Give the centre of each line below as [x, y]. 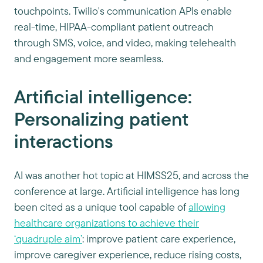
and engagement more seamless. [89, 58]
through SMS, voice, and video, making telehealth [125, 43]
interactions [64, 141]
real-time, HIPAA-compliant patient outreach [114, 27]
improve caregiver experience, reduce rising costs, [128, 254]
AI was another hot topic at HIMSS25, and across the [131, 175]
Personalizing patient [101, 119]
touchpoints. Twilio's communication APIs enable [123, 11]
